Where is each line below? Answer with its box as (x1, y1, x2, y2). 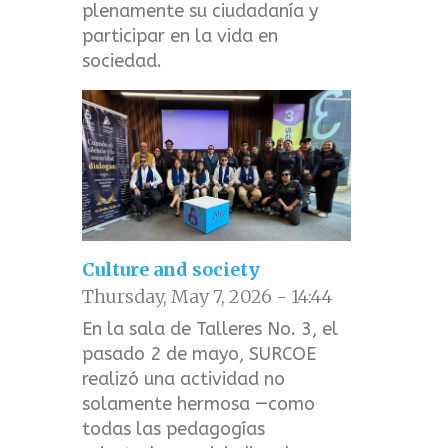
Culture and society (82, 258, 261, 282)
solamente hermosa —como (82, 393, 316, 416)
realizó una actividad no (82, 368, 286, 391)
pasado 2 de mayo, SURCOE (82, 343, 317, 366)
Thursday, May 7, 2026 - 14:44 (82, 285, 334, 309)
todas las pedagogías (82, 418, 266, 441)
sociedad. (82, 50, 163, 73)
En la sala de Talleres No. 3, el (82, 318, 339, 341)
